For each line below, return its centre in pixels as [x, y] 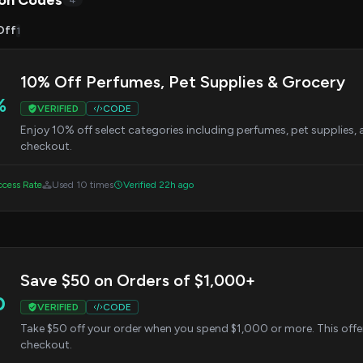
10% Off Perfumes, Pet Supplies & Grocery [183, 82]
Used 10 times [83, 185]
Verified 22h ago [158, 185]
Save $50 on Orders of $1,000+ [138, 280]
